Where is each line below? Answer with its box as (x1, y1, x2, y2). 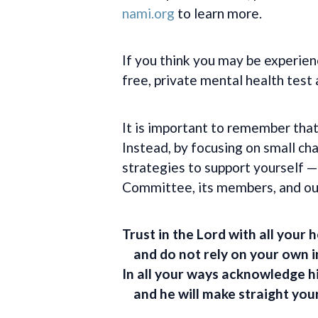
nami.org (122, 4, 175, 21)
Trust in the (122, 225, 197, 242)
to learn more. (175, 4, 262, 21)
